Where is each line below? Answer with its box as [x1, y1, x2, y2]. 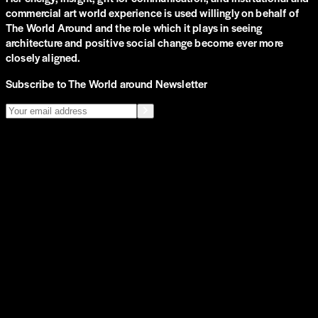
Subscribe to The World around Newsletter [6, 75, 208, 91]
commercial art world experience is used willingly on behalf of [6, 4, 299, 20]
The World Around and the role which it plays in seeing [6, 19, 263, 35]
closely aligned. [6, 49, 81, 65]
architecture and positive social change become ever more [6, 34, 283, 50]
